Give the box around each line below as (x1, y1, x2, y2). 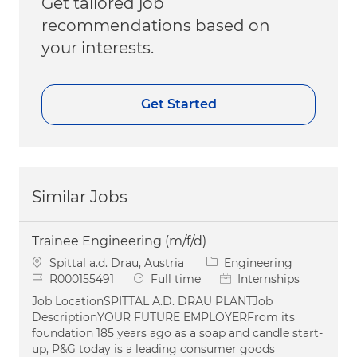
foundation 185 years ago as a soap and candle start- (32, 325, 323, 340)
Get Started (140, 96, 217, 112)
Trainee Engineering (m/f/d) (32, 233, 206, 249)
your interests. (41, 37, 154, 57)
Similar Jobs (32, 186, 127, 206)
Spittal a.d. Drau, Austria (49, 255, 187, 270)
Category (206, 254, 257, 269)
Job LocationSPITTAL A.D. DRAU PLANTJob (32, 293, 273, 308)
